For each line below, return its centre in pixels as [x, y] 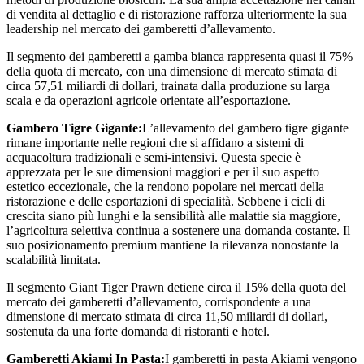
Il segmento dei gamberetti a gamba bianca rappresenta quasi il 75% [180, 57]
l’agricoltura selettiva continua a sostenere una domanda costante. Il [178, 231]
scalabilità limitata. [54, 260]
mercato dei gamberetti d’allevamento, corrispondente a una [159, 302]
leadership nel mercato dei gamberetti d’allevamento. [141, 29]
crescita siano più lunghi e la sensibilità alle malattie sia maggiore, [173, 216]
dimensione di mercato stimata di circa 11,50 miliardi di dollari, [167, 317]
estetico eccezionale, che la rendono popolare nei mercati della [165, 187]
